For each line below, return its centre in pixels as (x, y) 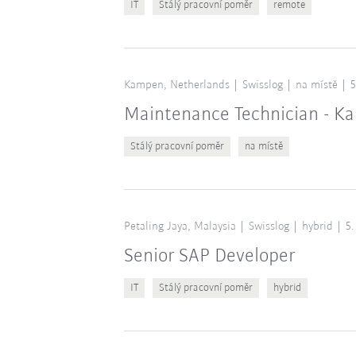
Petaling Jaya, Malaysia (180, 226)
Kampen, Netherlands (176, 85)
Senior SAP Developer (209, 256)
